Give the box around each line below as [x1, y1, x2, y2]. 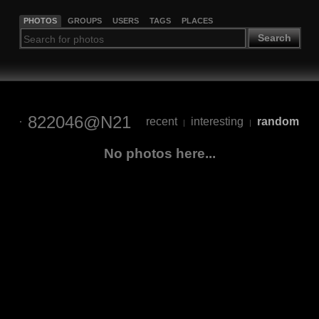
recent [146, 115, 177, 128]
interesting [191, 115, 244, 128]
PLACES [181, 16, 213, 25]
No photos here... [103, 145, 216, 161]
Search [257, 32, 291, 44]
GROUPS [67, 16, 102, 25]
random [257, 115, 299, 128]
